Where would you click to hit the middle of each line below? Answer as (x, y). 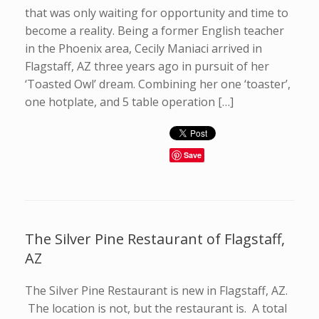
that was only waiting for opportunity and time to (157, 13)
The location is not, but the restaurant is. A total (156, 308)
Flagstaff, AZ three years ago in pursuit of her (147, 66)
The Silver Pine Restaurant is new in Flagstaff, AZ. (156, 291)
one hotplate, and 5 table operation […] (129, 102)
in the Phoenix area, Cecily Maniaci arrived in (143, 48)
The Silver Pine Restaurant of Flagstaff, (155, 239)
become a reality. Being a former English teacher (155, 31)
